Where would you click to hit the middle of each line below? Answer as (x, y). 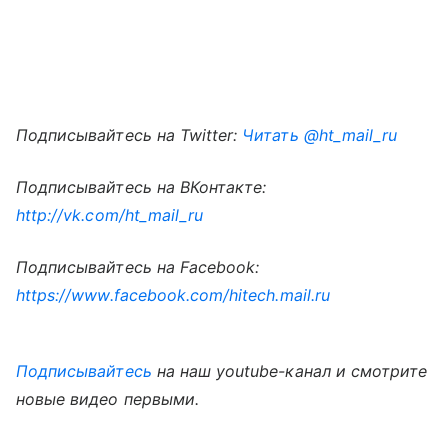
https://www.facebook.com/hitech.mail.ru (173, 294)
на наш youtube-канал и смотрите (289, 370)
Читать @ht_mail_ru (320, 134)
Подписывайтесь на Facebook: (138, 266)
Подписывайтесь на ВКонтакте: (141, 186)
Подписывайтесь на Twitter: (129, 134)
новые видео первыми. (107, 398)
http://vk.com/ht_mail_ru (110, 214)
